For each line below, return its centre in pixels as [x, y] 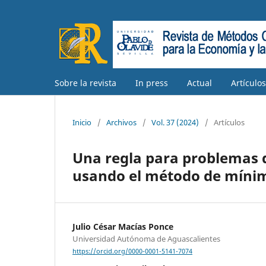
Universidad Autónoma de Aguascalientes [146, 238]
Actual [199, 83]
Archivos [121, 122]
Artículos [229, 122]
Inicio [82, 122]
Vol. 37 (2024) [175, 122]
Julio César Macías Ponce [123, 226]
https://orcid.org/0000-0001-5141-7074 [132, 251]
